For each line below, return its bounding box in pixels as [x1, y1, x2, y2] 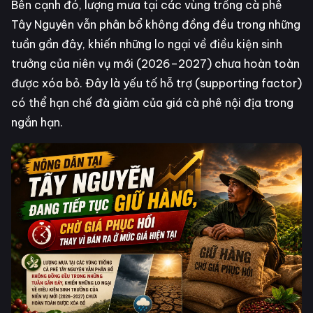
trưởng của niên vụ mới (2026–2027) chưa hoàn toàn [11, 57, 300, 71]
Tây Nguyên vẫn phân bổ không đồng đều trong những [11, 17, 300, 32]
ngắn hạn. [11, 115, 63, 130]
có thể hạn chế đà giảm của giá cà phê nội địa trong [11, 96, 293, 110]
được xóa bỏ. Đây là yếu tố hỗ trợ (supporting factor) [11, 76, 302, 91]
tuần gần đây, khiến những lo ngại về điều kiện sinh [11, 37, 282, 52]
